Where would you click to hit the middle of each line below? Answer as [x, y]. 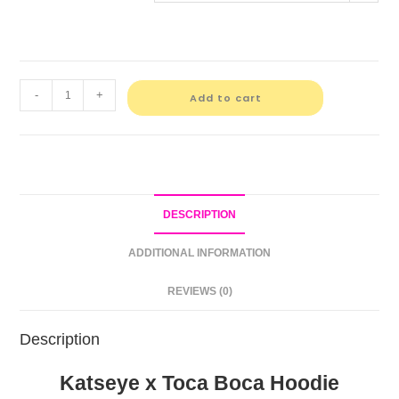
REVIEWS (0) [199, 291]
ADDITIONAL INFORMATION [199, 253]
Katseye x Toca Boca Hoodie [199, 383]
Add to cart [225, 98]
